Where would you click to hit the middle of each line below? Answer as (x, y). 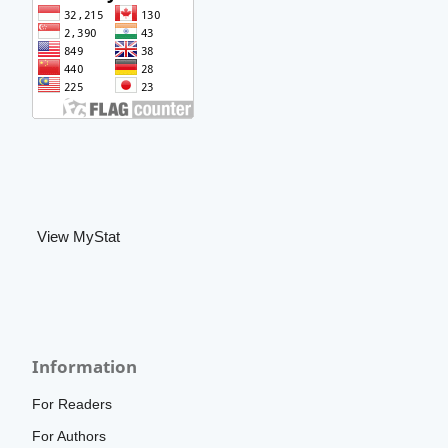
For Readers (72, 403)
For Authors (69, 436)
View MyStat (79, 237)
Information (85, 366)
